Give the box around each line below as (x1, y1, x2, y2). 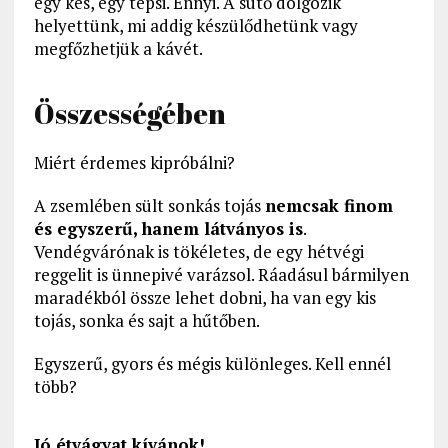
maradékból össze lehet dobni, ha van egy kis (33, 286, 376, 310)
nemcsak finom (264, 194, 393, 218)
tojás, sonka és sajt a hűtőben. (33, 309, 260, 333)
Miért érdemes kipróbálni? (33, 151, 235, 175)
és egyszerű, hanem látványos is (33, 217, 303, 241)
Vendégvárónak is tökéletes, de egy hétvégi (33, 240, 364, 264)
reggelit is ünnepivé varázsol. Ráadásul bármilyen (33, 263, 409, 287)
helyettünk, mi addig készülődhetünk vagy (33, 14, 358, 38)
